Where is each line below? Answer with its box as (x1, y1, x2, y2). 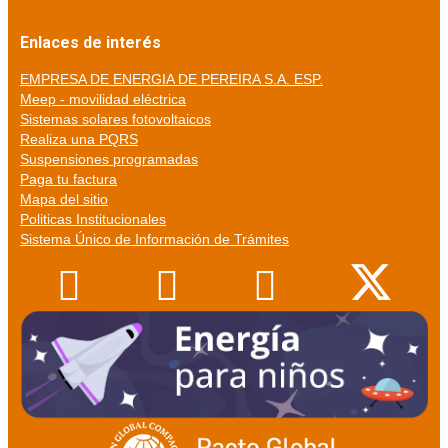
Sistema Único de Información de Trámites (20, 231, 289, 248)
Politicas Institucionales (20, 211, 166, 228)
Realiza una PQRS (20, 131, 138, 148)
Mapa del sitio (20, 191, 108, 208)
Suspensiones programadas (20, 151, 198, 168)
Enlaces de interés (20, 33, 161, 53)
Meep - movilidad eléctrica (20, 91, 186, 108)
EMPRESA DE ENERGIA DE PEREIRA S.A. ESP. (20, 71, 323, 88)
